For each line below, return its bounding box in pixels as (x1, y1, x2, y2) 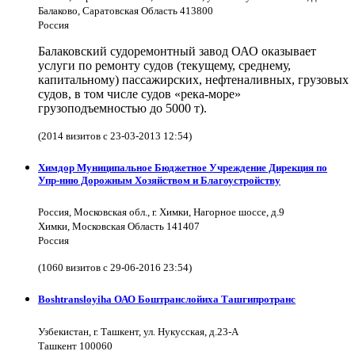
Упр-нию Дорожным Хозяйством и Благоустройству (38, 174, 281, 187)
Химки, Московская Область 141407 (38, 220, 200, 233)
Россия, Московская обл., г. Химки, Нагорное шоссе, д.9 (38, 206, 284, 219)
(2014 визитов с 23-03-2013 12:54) (38, 129, 192, 142)
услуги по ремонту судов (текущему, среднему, (38, 58, 291, 72)
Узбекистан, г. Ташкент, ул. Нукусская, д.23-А (38, 325, 239, 338)
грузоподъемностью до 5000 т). (38, 101, 207, 115)
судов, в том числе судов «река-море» (38, 86, 241, 101)
